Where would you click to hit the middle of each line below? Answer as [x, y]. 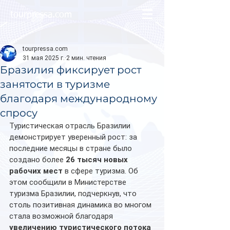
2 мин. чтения [86, 58]
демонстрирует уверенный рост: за [74, 137]
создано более [37, 160]
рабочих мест [36, 171]
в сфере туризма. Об [101, 171]
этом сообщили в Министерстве [69, 182]
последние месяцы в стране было [72, 148]
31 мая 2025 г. [44, 58]
